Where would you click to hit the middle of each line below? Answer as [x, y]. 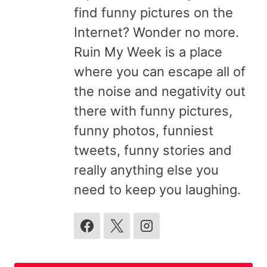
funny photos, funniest [144, 131]
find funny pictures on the [153, 13]
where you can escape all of [160, 72]
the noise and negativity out [160, 91]
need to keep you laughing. [157, 190]
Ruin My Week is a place [148, 52]
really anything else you [146, 170]
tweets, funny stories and [153, 150]
